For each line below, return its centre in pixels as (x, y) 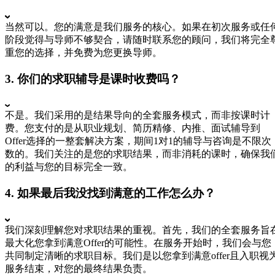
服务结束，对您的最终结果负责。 (79, 268)
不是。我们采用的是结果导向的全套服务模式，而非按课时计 (137, 115)
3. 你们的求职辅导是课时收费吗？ (93, 79)
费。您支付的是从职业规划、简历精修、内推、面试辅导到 (133, 128)
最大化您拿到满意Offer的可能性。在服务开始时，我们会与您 (138, 242)
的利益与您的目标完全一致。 (69, 167)
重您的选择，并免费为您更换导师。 (83, 52)
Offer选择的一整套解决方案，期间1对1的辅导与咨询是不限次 (138, 141)
